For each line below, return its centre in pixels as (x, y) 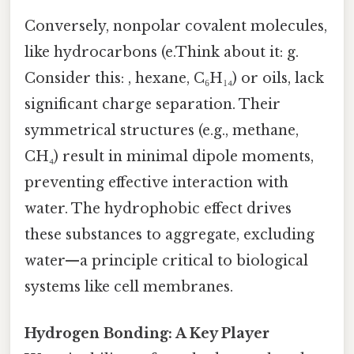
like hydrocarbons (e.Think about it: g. (162, 52)
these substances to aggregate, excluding (169, 234)
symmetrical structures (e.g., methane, (162, 130)
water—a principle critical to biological (166, 260)
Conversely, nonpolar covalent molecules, (176, 26)
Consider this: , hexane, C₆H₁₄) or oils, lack (174, 78)
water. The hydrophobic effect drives (158, 208)
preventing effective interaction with (156, 182)
